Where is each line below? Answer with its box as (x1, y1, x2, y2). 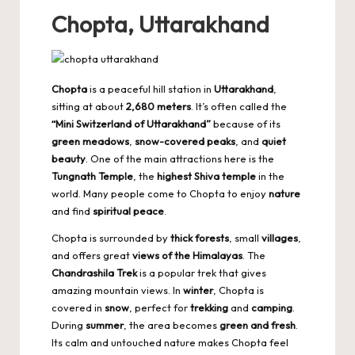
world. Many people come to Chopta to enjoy (52, 186, 269, 200)
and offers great (52, 248, 132, 261)
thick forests (170, 231, 229, 244)
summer (86, 318, 124, 331)
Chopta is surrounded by (52, 231, 170, 244)
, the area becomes (124, 318, 219, 331)
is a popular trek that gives (137, 265, 266, 279)
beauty (52, 151, 86, 165)
